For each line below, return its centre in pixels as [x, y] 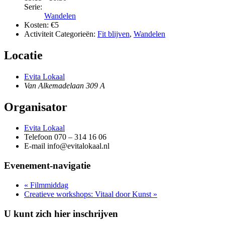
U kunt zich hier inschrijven [61, 213]
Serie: [33, 7]
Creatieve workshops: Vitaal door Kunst [89, 194]
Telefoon [39, 137]
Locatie [23, 55]
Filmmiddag [48, 185]
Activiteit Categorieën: [60, 34]
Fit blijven [114, 34]
